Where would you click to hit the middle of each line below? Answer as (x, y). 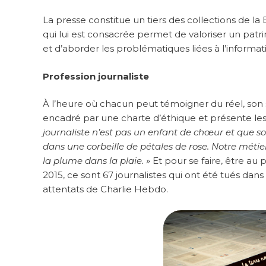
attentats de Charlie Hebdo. (105, 189)
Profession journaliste (96, 76)
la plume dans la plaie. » (96, 161)
